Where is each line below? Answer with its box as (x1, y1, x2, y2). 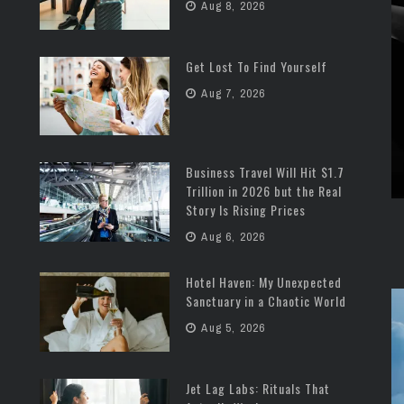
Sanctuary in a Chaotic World (186, 291, 346, 311)
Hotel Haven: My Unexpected (186, 272, 342, 292)
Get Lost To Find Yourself (186, 56, 327, 76)
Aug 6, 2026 (198, 229, 266, 245)
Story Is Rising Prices (186, 200, 306, 220)
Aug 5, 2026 (198, 320, 266, 336)
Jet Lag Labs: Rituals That (186, 378, 330, 398)
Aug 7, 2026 (198, 85, 266, 101)
